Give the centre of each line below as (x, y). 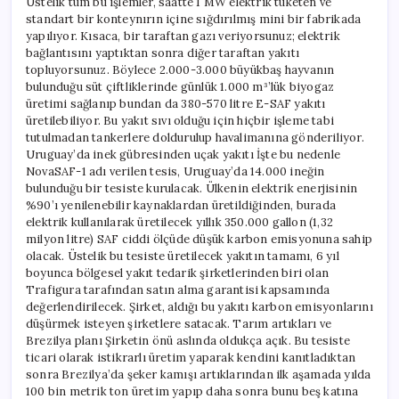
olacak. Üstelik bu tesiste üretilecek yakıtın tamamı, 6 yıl (183, 256)
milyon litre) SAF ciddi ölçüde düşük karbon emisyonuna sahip (199, 240)
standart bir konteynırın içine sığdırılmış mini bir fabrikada (194, 20)
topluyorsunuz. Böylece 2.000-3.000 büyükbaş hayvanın (180, 70)
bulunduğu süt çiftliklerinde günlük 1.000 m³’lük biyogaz (180, 87)
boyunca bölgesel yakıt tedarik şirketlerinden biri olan (177, 273)
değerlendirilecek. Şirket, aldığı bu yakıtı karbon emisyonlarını (199, 307)
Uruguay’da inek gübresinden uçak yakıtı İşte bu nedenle (183, 155)
